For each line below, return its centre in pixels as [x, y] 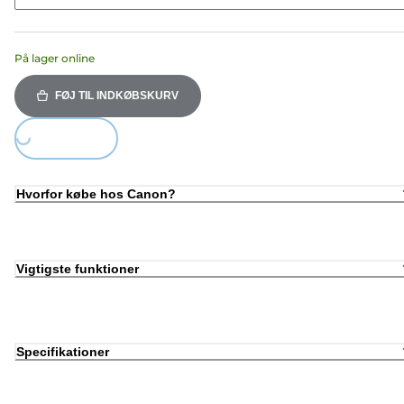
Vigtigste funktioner [78, 269]
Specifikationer [63, 351]
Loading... [23, 162]
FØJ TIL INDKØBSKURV [117, 95]
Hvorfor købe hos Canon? [96, 193]
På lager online [55, 58]
